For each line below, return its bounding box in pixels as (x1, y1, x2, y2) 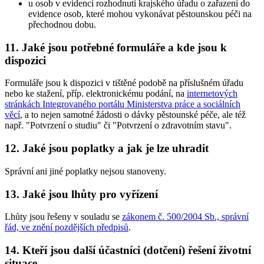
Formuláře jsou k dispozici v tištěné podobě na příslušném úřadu (5, 78, 243, 88)
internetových (187, 88, 237, 99)
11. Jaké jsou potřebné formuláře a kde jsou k (5, 41, 227, 54)
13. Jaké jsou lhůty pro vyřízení (5, 187, 158, 200)
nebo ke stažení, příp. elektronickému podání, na (5, 88, 187, 99)
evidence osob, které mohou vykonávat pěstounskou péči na (28, 8, 252, 19)
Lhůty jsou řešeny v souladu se (5, 212, 122, 222)
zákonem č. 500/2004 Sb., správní (122, 212, 249, 222)
